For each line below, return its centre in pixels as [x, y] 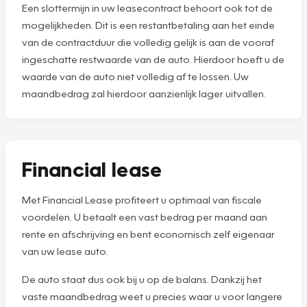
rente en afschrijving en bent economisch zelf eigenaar [148, 234]
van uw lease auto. [65, 251]
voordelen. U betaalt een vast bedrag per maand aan [145, 217]
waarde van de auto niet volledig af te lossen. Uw [135, 76]
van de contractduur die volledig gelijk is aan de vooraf [148, 41]
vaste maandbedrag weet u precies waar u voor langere [152, 296]
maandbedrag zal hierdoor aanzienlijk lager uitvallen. [144, 93]
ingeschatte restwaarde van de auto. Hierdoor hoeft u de [153, 59]
